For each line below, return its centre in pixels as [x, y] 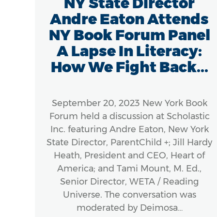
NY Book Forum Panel [129, 35]
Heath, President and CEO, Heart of [130, 155]
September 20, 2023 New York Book [129, 103]
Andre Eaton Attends [130, 19]
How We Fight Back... [129, 67]
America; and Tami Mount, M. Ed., [130, 168]
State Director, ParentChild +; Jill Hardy [130, 142]
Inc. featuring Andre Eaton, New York [129, 129]
